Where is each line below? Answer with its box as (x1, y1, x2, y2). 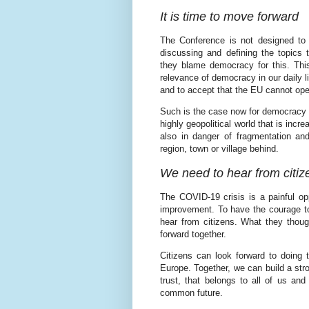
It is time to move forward (160, 9, 299, 23)
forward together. (160, 228, 226, 239)
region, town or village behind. (160, 143, 279, 154)
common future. (160, 287, 223, 298)
